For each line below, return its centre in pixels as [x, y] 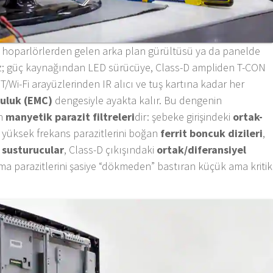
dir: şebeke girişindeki [184, 116]
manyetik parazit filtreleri [70, 116]
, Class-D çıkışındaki [111, 149]
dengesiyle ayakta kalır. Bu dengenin [137, 100]
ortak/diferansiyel [202, 149]
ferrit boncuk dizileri [212, 133]
